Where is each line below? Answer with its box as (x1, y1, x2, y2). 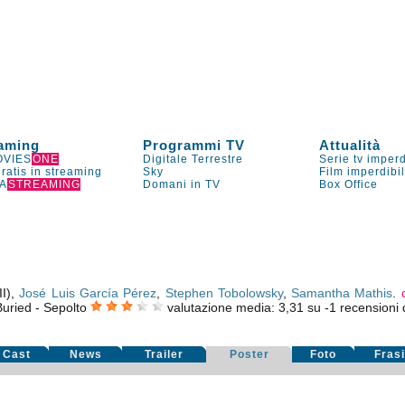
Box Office (319, 178, 379, 191)
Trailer (145, 348, 184, 361)
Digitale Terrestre (143, 153, 244, 165)
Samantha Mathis (291, 286, 393, 300)
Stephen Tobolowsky (165, 286, 283, 300)
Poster (229, 348, 269, 361)
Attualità (319, 137, 381, 153)
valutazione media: (166, 300, 278, 315)
